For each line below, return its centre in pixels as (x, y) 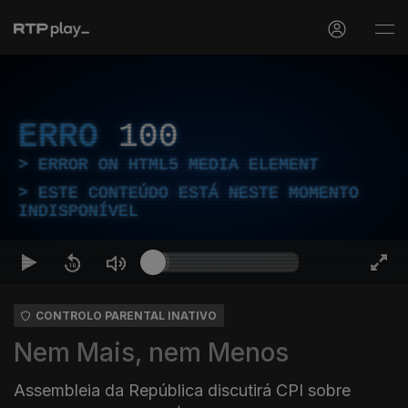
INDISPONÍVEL (78, 211)
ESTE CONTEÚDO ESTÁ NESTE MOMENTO (199, 193)
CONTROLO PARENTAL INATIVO (126, 316)
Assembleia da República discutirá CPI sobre (182, 390)
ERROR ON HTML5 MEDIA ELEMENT (178, 165)
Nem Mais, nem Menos (151, 352)
